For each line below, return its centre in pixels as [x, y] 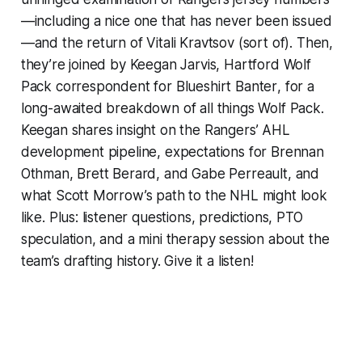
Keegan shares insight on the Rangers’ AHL [155, 130]
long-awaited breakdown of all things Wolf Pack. [172, 109]
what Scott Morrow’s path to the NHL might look [174, 196]
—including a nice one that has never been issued [176, 21]
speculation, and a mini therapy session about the [175, 240]
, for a [296, 87]
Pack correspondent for [98, 87]
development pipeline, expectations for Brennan [172, 152]
